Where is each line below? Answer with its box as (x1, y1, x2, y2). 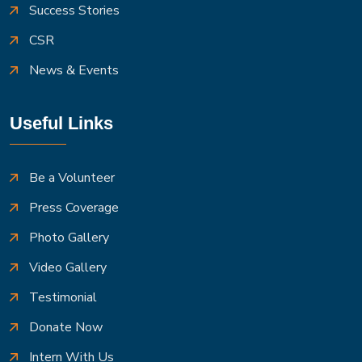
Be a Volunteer (29, 168, 115, 187)
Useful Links (10, 112, 113, 133)
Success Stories (29, 2, 120, 20)
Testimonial (29, 288, 97, 306)
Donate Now (29, 318, 103, 336)
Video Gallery (29, 258, 107, 276)
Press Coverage (29, 198, 119, 217)
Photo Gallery (29, 228, 109, 246)
